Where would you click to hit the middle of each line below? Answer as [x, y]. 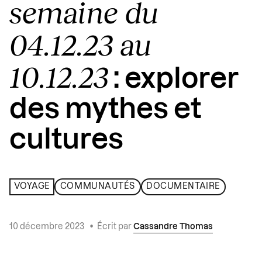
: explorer [174, 79]
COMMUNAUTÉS [98, 187]
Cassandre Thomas [173, 227]
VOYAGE [32, 187]
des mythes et [105, 109]
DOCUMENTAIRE [183, 187]
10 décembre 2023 [48, 227]
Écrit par [115, 227]
